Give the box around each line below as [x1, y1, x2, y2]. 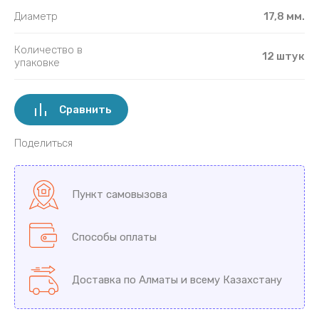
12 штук [261, 49, 305, 63]
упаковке [14, 56, 60, 69]
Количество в [14, 43, 83, 56]
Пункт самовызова [72, 187, 167, 201]
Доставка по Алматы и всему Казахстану [72, 273, 282, 286]
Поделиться [14, 136, 73, 150]
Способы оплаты [72, 230, 157, 244]
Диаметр [14, 9, 58, 23]
